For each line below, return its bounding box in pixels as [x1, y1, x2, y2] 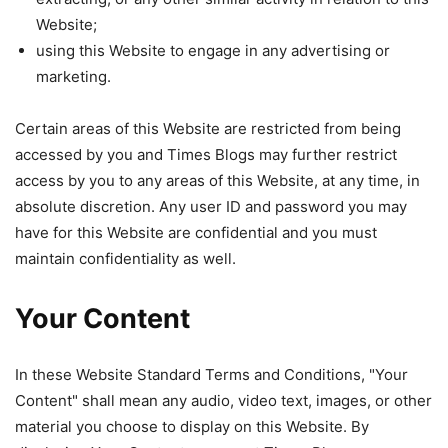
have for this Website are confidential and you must [15, 223, 377, 242]
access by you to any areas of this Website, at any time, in [15, 171, 420, 190]
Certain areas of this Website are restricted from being [15, 119, 401, 138]
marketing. [36, 67, 111, 86]
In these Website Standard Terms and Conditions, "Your [15, 365, 408, 384]
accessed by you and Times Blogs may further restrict [15, 145, 397, 164]
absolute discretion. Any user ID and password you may [15, 197, 407, 216]
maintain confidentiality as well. [15, 249, 236, 268]
